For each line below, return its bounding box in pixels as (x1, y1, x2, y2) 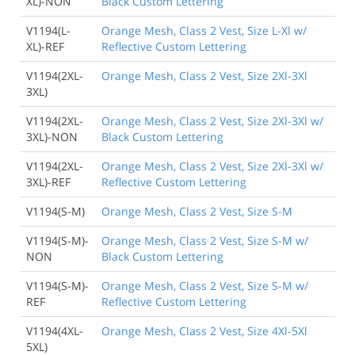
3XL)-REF (26, 174, 71, 190)
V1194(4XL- (26, 323, 83, 339)
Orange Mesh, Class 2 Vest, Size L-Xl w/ (101, 23, 307, 39)
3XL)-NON (26, 129, 78, 145)
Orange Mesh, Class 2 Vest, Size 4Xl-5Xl (101, 323, 307, 339)
